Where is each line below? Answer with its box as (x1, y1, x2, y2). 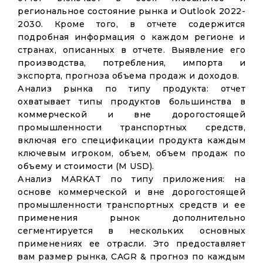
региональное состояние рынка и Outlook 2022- (18, 6, 245, 16)
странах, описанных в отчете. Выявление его (18, 45, 245, 55)
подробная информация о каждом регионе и (18, 32, 245, 42)
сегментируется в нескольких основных (18, 225, 245, 236)
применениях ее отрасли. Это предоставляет (18, 238, 245, 249)
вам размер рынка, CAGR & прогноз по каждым (18, 251, 245, 262)
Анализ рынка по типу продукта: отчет (18, 83, 245, 94)
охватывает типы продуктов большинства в (18, 96, 245, 107)
